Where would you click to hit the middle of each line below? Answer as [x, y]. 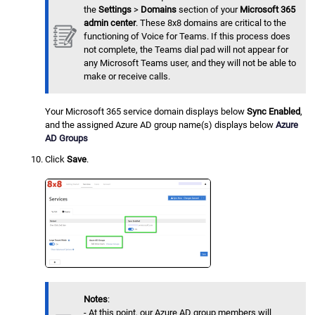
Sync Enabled [274, 112]
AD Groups [67, 139]
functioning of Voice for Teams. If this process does [187, 37]
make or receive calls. [127, 77]
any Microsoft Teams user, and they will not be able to [190, 63]
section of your [208, 10]
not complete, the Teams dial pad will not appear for [186, 50]
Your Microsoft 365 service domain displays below [146, 112]
